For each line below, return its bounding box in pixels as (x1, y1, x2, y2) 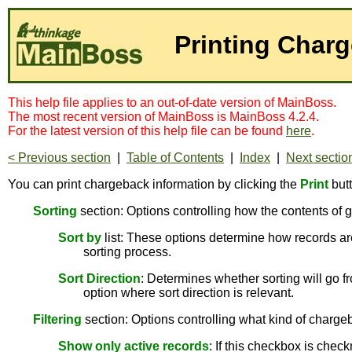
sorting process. (83, 245, 171, 258)
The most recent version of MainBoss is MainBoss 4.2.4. (8, 110, 319, 123)
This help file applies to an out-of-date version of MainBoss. (8, 96, 336, 109)
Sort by (58, 231, 101, 244)
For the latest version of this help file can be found (8, 124, 286, 137)
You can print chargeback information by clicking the (8, 178, 300, 191)
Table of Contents (126, 151, 224, 164)
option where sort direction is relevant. (83, 286, 294, 299)
